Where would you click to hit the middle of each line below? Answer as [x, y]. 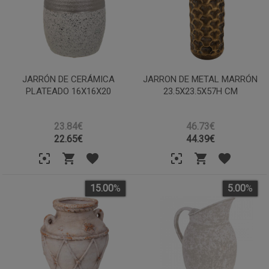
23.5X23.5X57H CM [200, 91]
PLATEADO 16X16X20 [69, 91]
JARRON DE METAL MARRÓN [201, 79]
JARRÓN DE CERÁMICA [69, 79]
